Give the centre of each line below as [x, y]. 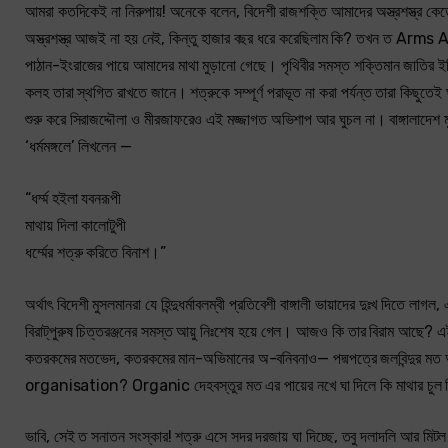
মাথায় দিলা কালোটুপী [76, 225]
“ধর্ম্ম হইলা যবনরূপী [73, 198]
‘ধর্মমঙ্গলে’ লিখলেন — [78, 147]
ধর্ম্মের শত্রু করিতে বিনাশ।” [95, 252]
